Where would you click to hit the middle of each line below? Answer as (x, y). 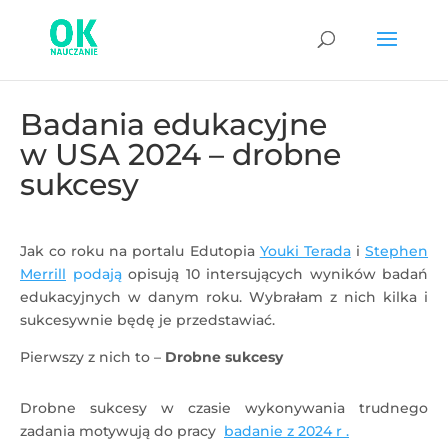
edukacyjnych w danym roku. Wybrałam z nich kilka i (224, 297)
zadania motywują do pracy (122, 431)
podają (97, 274)
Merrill (43, 274)
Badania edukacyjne (173, 124)
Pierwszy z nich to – (92, 357)
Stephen (397, 251)
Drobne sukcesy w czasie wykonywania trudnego (224, 408)
